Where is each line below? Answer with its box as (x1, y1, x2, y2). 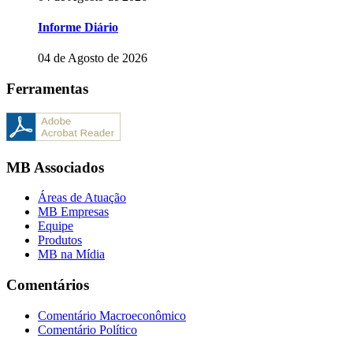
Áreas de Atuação (38, 191, 126, 205)
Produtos (38, 233, 82, 247)
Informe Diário (38, 20, 118, 35)
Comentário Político (38, 322, 137, 336)
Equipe (38, 219, 73, 233)
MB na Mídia (38, 247, 105, 262)
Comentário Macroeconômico (38, 308, 186, 322)
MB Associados (6, 158, 104, 176)
